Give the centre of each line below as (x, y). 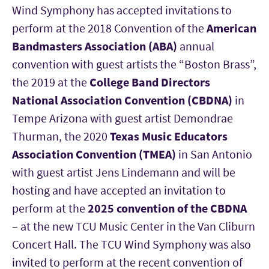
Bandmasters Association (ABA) (96, 46)
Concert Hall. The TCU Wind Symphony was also (131, 244)
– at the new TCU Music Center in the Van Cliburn (134, 226)
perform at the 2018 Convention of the (109, 28)
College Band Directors (150, 82)
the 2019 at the (51, 82)
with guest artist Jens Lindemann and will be (124, 172)
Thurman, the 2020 (61, 136)
